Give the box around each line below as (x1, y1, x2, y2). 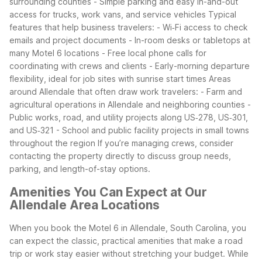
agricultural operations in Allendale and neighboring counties (9, 99, 245, 110)
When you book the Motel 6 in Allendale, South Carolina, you (9, 223, 246, 233)
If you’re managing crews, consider (98, 138, 233, 149)
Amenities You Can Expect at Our (9, 184, 207, 199)
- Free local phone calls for (102, 48, 206, 58)
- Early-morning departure (149, 61, 250, 71)
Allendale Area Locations (9, 197, 160, 212)
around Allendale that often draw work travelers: (9, 87, 198, 97)
